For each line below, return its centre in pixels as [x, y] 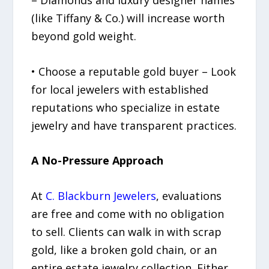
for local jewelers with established [120, 89]
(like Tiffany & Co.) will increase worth [128, 18]
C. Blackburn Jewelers [101, 196]
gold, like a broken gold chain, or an [124, 250]
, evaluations [189, 196]
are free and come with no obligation [128, 214]
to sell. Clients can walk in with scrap [127, 232]
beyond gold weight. [84, 36]
